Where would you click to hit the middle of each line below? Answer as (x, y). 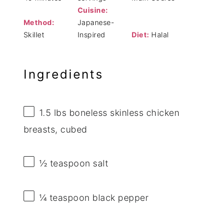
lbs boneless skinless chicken (115, 113)
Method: (39, 22)
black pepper (119, 197)
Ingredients (63, 74)
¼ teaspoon (64, 197)
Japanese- (96, 22)
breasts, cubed (55, 129)
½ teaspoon (65, 163)
